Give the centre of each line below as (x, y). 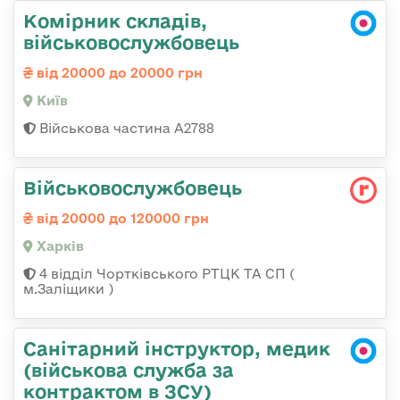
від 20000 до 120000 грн (121, 219)
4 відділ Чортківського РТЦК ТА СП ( (165, 274)
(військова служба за (129, 370)
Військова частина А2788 (125, 129)
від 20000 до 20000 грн (118, 73)
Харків (58, 246)
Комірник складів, (115, 21)
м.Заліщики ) (68, 289)
